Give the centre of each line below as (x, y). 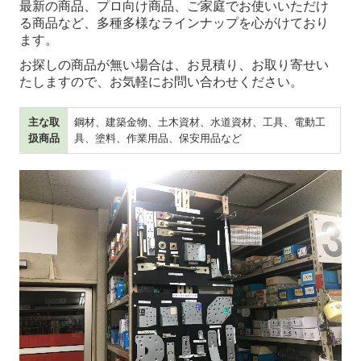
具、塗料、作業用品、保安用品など (158, 138)
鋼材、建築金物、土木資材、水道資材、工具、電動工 (200, 122)
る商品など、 (58, 23)
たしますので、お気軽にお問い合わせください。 (162, 81)
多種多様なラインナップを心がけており (213, 23)
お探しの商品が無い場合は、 (104, 64)
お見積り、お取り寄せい (258, 64)
